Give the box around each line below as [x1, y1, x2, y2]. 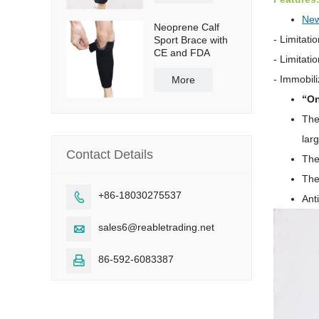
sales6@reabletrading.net [98, 221, 214, 233]
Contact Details [66, 147, 153, 162]
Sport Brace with [154, 34, 228, 46]
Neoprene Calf [154, 21, 219, 33]
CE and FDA [154, 47, 210, 58]
